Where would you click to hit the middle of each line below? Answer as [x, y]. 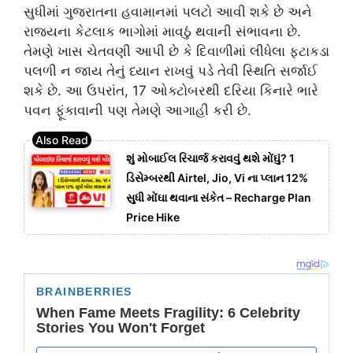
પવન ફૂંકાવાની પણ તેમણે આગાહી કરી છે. [137, 110]
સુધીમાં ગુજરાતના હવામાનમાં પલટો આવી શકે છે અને [168, 11]
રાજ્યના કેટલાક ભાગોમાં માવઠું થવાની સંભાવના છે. [162, 31]
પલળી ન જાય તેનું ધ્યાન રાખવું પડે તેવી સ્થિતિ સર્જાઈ [171, 71]
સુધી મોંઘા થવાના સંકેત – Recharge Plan [219, 198]
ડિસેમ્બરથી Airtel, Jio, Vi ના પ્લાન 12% [217, 178]
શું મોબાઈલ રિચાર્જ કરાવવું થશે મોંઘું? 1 [210, 158]
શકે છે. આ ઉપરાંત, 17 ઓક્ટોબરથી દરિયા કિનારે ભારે [171, 90]
